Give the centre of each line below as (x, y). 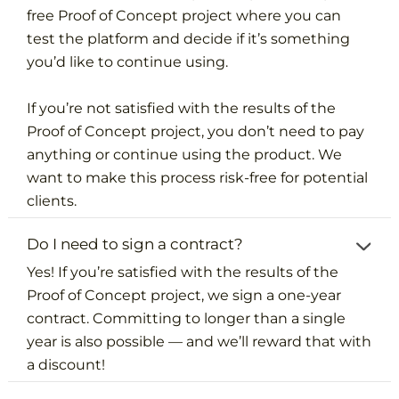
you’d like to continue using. (128, 61)
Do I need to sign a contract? (135, 244)
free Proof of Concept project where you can (184, 15)
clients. (52, 200)
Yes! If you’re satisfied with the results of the (183, 272)
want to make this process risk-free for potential (198, 177)
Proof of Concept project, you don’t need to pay (196, 131)
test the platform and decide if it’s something (189, 38)
